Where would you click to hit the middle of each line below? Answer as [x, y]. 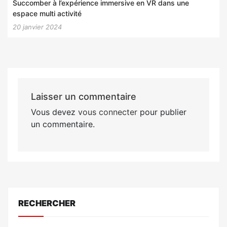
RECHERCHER [47, 203]
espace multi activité [47, 13]
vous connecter [107, 112]
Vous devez [54, 112]
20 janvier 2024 [37, 27]
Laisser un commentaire [83, 96]
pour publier [162, 112]
